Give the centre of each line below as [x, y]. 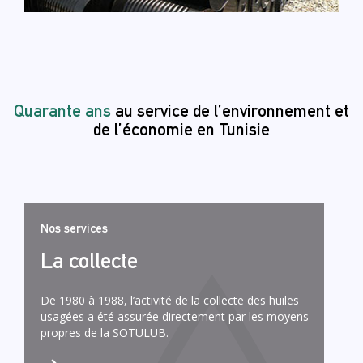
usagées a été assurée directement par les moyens [175, 316]
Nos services [74, 228]
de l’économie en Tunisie [181, 129]
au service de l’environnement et [232, 110]
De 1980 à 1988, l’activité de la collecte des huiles [170, 300]
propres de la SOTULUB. [105, 332]
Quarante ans [64, 110]
